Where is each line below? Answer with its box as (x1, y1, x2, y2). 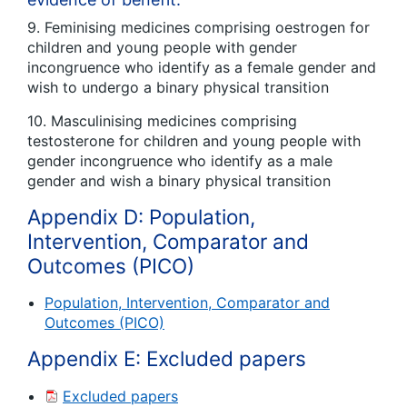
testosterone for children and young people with (27, 131, 361, 150)
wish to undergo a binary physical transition (27, 77, 329, 96)
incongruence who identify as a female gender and (27, 57, 376, 76)
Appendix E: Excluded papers (27, 346, 306, 372)
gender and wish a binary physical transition (27, 171, 331, 190)
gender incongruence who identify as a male (27, 151, 333, 170)
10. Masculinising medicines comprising (27, 111, 297, 130)
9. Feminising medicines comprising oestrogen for (27, 17, 370, 36)
